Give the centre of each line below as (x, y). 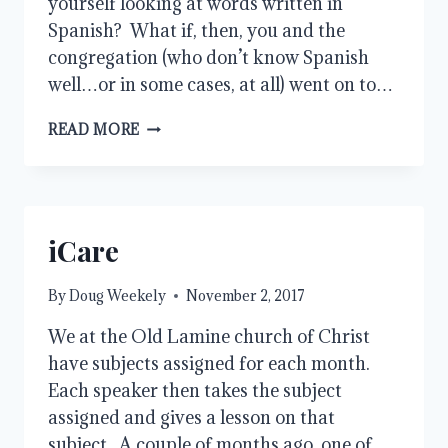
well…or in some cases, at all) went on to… (220, 84)
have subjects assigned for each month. (211, 364)
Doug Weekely (118, 296)
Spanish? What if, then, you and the (196, 30)
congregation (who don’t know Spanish (208, 57)
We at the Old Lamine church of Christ (209, 337)
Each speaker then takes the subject (195, 391)
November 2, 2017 (246, 296)
